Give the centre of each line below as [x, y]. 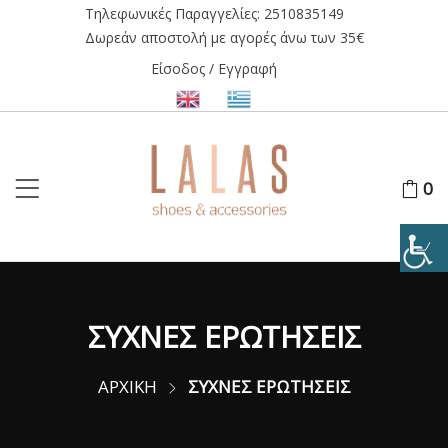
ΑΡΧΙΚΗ [127, 387]
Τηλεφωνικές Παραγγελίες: [174, 13]
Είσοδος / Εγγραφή [214, 68]
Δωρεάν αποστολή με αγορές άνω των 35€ [224, 37]
